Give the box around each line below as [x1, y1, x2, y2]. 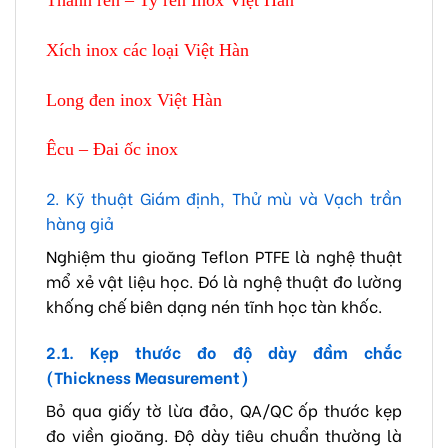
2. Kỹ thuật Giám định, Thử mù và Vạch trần [46, 186, 402, 210]
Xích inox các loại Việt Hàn [46, 39, 249, 60]
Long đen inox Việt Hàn [46, 89, 222, 110]
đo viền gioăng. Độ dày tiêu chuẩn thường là [46, 422, 402, 446]
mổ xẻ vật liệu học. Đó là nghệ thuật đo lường [46, 269, 402, 293]
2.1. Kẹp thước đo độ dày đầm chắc [46, 339, 402, 363]
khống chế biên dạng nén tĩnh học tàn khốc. [46, 294, 382, 318]
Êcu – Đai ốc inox [46, 139, 178, 160]
